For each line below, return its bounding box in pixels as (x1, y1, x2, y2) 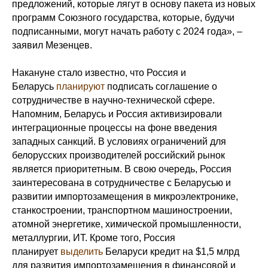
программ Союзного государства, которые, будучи (12, 13, 234, 23)
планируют (56, 81, 105, 92)
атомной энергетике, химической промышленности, (12, 219, 241, 229)
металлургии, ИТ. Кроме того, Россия (12, 233, 175, 243)
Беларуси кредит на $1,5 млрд (103, 246, 239, 257)
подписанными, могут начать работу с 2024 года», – (12, 26, 242, 36)
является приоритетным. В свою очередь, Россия (12, 164, 232, 174)
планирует (12, 246, 60, 257)
